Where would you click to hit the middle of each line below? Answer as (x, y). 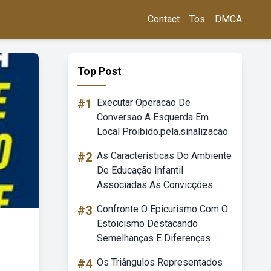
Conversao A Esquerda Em (153, 117)
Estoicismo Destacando (147, 224)
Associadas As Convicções (155, 185)
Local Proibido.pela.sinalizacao (162, 132)
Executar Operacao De (144, 103)
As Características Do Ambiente (164, 156)
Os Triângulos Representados (160, 262)
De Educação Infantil (140, 170)
